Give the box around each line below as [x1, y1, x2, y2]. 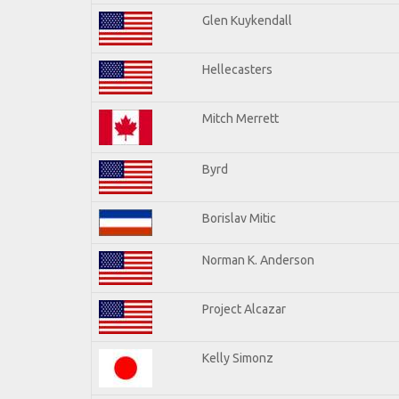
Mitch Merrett [202, 110, 279, 126]
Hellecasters [202, 61, 273, 77]
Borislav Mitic [202, 210, 276, 225]
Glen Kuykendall [202, 12, 292, 28]
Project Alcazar [202, 301, 286, 316]
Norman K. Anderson [202, 252, 314, 267]
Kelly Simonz [202, 350, 273, 365]
